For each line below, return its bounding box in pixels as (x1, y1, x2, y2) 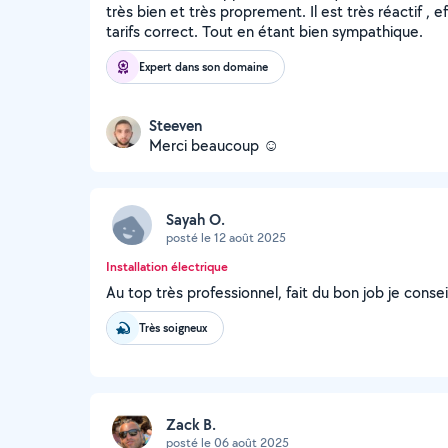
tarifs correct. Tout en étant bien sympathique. (106, 21, 423, 42)
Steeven (149, 115, 202, 136)
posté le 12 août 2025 (166, 228, 286, 246)
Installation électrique (106, 258, 228, 275)
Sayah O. (166, 208, 225, 230)
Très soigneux (139, 319, 207, 336)
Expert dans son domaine (139, 58, 268, 75)
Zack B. (166, 413, 216, 435)
